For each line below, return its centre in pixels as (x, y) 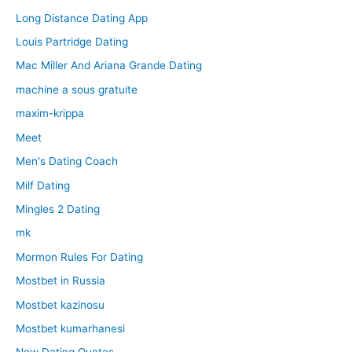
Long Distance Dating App (82, 18)
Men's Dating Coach (67, 161)
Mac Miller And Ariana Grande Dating (109, 66)
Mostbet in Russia (60, 281)
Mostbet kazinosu (60, 304)
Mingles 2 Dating (58, 209)
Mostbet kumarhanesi (70, 328)
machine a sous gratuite (77, 89)
